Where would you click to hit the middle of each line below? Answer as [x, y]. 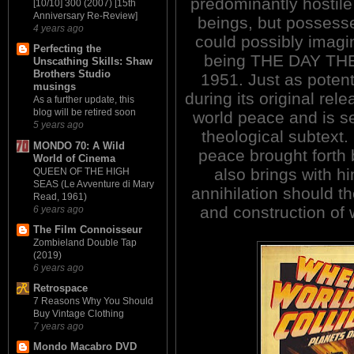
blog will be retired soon [85, 113]
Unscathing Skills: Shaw [93, 62]
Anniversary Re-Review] [85, 16]
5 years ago [58, 125]
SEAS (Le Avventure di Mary [94, 184]
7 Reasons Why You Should [93, 301]
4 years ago [58, 28]
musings [55, 87]
